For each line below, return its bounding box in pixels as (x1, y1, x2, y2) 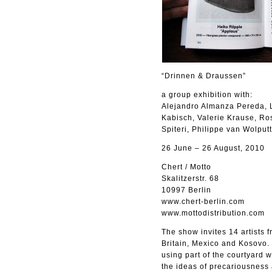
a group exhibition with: (161, 90, 253, 99)
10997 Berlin (161, 186, 211, 194)
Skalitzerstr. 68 (161, 174, 219, 183)
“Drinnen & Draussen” (161, 72, 246, 80)
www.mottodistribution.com (161, 209, 265, 217)
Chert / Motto (161, 163, 211, 171)
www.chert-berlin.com (161, 197, 245, 206)
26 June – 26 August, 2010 (161, 144, 265, 152)
